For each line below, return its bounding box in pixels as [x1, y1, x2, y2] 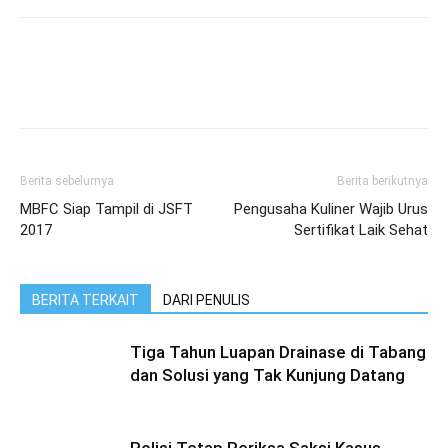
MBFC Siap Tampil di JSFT [20, 200, 193, 218]
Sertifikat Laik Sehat [294, 221, 428, 239]
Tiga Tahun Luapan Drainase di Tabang [130, 342, 426, 362]
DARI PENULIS [163, 292, 250, 308]
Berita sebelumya [20, 174, 114, 188]
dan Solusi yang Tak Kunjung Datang [130, 365, 405, 385]
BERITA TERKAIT [32, 292, 139, 308]
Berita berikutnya [337, 174, 428, 188]
